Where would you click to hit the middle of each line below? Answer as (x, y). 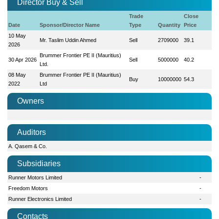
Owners (31, 101)
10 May (17, 35)
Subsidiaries (39, 163)
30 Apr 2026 (23, 59)
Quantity (169, 25)
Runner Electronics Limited (40, 199)
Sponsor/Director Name (70, 25)
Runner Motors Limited (35, 177)
